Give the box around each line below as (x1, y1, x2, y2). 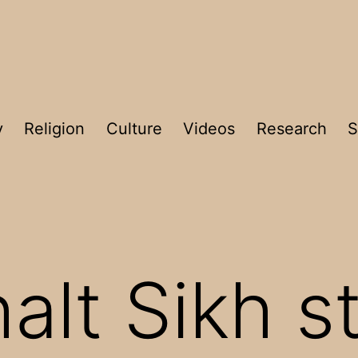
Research (256, 119, 327, 139)
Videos (183, 119, 236, 139)
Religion (24, 119, 86, 139)
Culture (105, 119, 162, 139)
